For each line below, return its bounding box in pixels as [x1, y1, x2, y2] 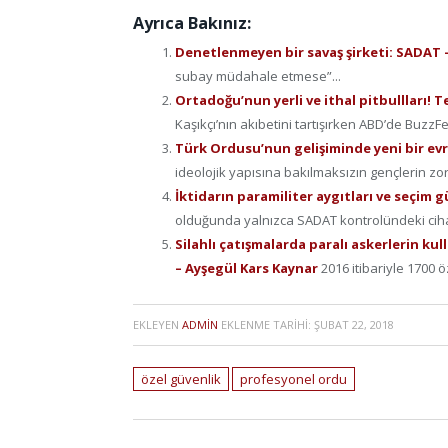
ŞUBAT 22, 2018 [314, 317, 394, 333]
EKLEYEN [133, 317, 182, 333]
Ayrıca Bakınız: [133, 12, 251, 35]
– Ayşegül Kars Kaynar [175, 259, 321, 278]
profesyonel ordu [240, 370, 347, 389]
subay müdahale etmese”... [175, 67, 341, 86]
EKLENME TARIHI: [218, 317, 314, 333]
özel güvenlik [141, 370, 221, 389]
